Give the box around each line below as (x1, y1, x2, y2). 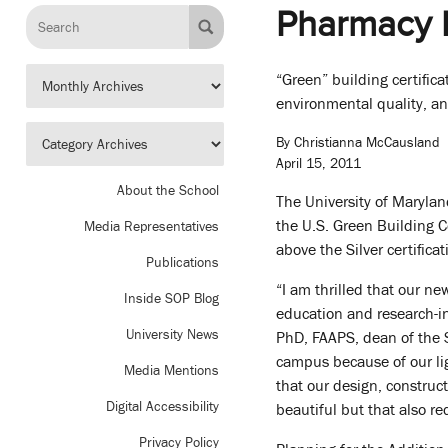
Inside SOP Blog (124, 290, 219, 307)
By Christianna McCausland (276, 134, 440, 151)
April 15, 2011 (276, 155, 361, 172)
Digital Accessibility (106, 398, 219, 415)
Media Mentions (124, 362, 219, 379)
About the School (117, 182, 219, 199)
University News (126, 326, 219, 343)
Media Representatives (84, 218, 219, 235)
